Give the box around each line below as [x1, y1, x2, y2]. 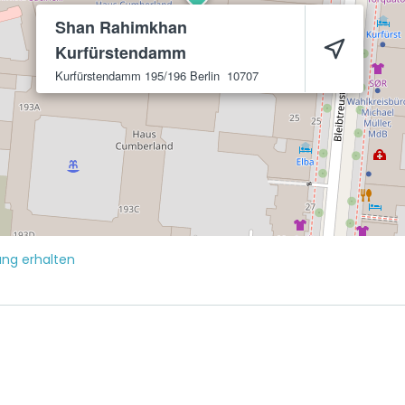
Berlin [190, 67, 220, 84]
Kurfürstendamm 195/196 [55, 67, 186, 84]
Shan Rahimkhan [55, 15, 187, 39]
